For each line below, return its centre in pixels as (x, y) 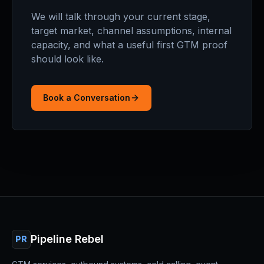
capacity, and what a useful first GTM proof (129, 45)
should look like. (67, 59)
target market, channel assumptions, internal (131, 31)
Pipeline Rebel (67, 239)
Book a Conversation (87, 98)
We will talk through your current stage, (121, 16)
